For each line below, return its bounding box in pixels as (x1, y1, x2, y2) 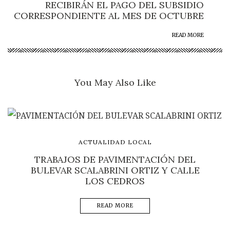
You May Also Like (74, 76, 156, 88)
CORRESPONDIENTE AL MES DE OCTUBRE (14, 9, 204, 22)
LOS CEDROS (85, 175, 145, 187)
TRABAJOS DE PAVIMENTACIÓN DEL (34, 153, 196, 165)
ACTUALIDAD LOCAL (78, 138, 152, 146)
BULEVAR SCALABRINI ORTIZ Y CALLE (30, 164, 200, 176)
